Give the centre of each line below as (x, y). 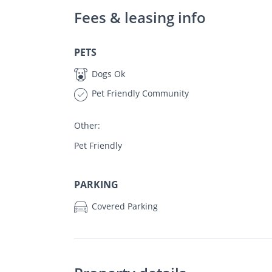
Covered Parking (124, 206)
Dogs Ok (107, 74)
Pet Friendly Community (139, 93)
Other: (87, 125)
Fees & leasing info (140, 17)
